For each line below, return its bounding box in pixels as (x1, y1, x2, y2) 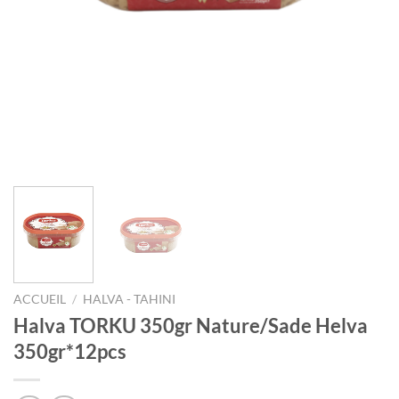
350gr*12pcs (13, 338, 126, 363)
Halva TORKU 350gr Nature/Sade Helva (13, 313, 368, 338)
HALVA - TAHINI (83, 292, 176, 307)
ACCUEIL (13, 292, 66, 307)
